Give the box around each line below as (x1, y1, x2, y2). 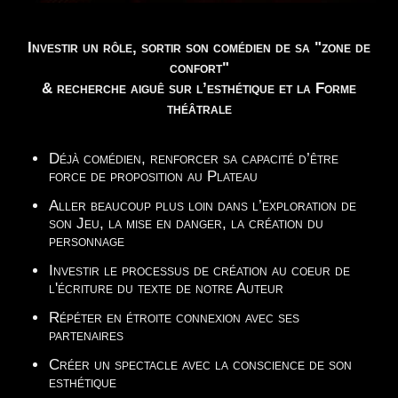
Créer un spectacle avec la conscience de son (49, 355, 352, 373)
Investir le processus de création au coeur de (49, 261, 350, 279)
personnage (49, 232, 124, 250)
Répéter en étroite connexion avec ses (49, 308, 299, 326)
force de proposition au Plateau (49, 167, 258, 185)
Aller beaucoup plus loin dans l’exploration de (49, 196, 356, 214)
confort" (169, 59, 229, 76)
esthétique (49, 373, 116, 391)
